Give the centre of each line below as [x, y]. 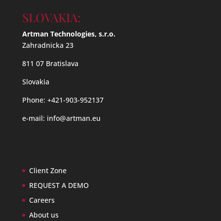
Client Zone [48, 170]
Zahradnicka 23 [48, 45]
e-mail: [34, 118]
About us [44, 215]
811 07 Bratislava [50, 64]
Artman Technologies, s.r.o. [69, 34]
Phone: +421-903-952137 [63, 100]
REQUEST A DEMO [59, 185]
